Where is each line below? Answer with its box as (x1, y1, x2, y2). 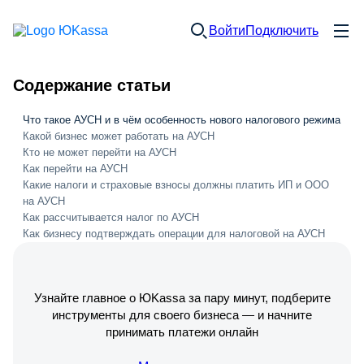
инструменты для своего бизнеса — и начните (52, 308, 312, 322)
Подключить (245, 24, 318, 37)
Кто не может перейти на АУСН (23, 146, 176, 158)
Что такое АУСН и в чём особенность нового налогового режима (23, 114, 340, 126)
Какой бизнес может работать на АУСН (23, 130, 214, 142)
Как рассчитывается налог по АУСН (23, 211, 199, 223)
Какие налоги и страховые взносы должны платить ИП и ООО (23, 179, 329, 191)
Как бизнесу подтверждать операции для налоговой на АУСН (23, 227, 325, 240)
